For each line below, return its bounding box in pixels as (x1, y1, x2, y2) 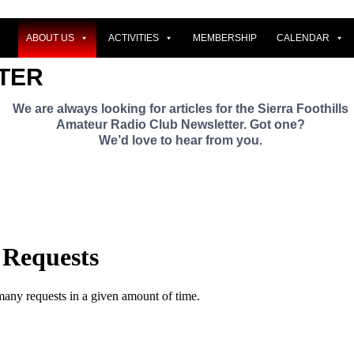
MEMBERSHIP (193, 32, 257, 43)
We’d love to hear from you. (98, 133, 262, 147)
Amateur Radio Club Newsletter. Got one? (55, 117, 305, 131)
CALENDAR (277, 32, 330, 43)
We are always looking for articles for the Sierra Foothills (12, 101, 348, 115)
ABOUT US (26, 32, 74, 43)
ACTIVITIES (108, 32, 159, 43)
